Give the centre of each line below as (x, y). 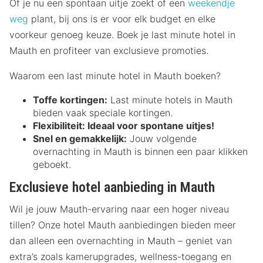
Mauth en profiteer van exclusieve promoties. (109, 51)
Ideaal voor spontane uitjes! (150, 126)
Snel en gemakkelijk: (80, 139)
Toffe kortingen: (70, 100)
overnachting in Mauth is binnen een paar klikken (140, 152)
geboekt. (52, 165)
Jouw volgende (162, 139)
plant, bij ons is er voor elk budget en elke (122, 19)
